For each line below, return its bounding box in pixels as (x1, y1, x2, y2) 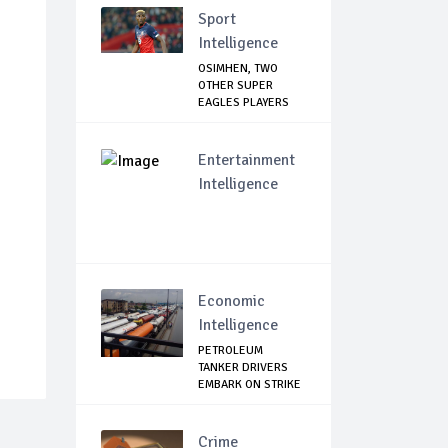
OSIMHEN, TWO (198, 61, 278, 77)
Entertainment (198, 150, 295, 171)
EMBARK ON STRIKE (198, 377, 301, 393)
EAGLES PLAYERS (198, 95, 289, 111)
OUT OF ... (198, 112, 249, 128)
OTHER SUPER (198, 78, 273, 94)
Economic (198, 291, 265, 312)
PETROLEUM (198, 343, 263, 359)
